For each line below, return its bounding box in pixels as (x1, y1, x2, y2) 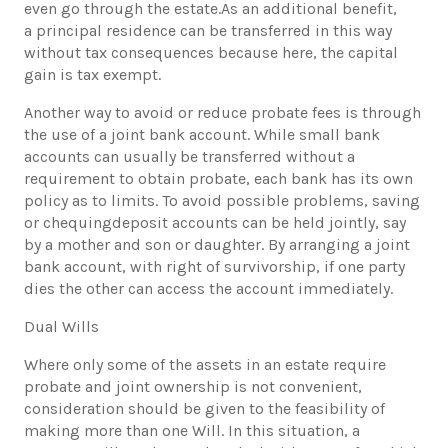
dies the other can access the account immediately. (24, 279, 393, 299)
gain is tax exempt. (24, 65, 161, 85)
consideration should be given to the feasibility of (24, 399, 385, 419)
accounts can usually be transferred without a (24, 147, 355, 167)
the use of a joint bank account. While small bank (24, 125, 380, 145)
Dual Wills (24, 317, 99, 337)
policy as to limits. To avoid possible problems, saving (24, 191, 420, 211)
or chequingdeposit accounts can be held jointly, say (24, 213, 406, 233)
